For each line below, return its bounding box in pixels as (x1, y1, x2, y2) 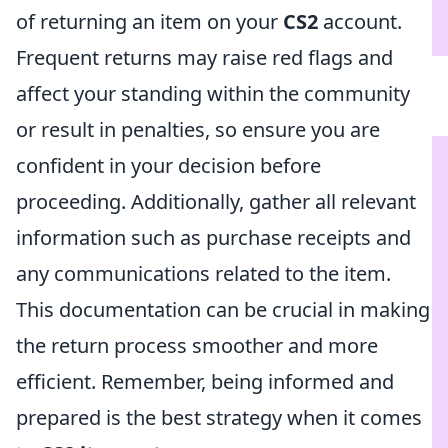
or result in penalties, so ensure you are (16, 116, 380, 143)
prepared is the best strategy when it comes (16, 404, 422, 431)
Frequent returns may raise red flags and (16, 44, 393, 71)
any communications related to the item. (16, 260, 391, 287)
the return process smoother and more (16, 332, 378, 359)
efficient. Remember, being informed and (16, 368, 394, 395)
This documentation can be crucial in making (16, 296, 430, 323)
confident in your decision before (16, 152, 321, 179)
